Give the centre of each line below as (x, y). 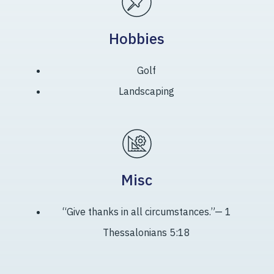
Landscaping (147, 91)
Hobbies (137, 39)
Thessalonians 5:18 (147, 233)
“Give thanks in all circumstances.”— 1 (146, 212)
